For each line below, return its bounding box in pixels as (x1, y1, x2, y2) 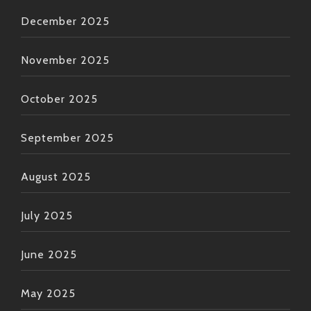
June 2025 (21, 248, 77, 262)
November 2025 (21, 53, 110, 67)
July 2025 (21, 209, 73, 223)
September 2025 (21, 131, 114, 145)
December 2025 (21, 15, 110, 28)
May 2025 (21, 287, 76, 301)
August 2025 (21, 170, 91, 184)
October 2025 (21, 92, 98, 106)
